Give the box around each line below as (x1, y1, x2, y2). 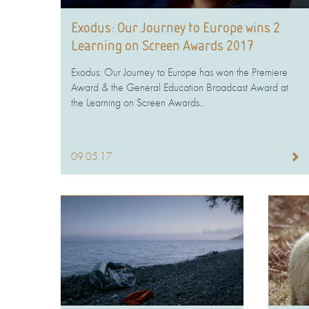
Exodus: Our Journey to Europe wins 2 (71, 19, 281, 37)
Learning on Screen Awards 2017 (71, 37, 255, 55)
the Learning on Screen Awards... (71, 95, 206, 110)
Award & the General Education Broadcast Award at (71, 80, 289, 95)
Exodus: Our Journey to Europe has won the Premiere (71, 65, 288, 80)
